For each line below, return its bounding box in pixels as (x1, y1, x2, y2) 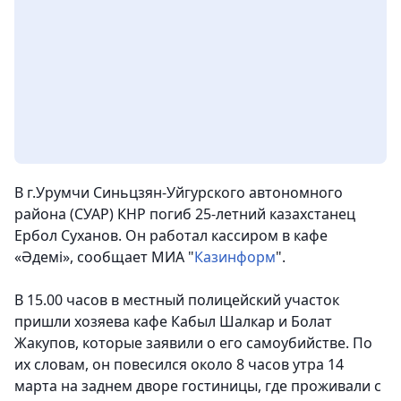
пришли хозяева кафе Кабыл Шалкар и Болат (14, 311, 332, 332)
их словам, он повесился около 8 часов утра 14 (14, 354, 344, 375)
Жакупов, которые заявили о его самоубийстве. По (14, 333, 372, 354)
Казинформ (194, 247, 276, 268)
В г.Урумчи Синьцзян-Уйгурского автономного (14, 183, 343, 203)
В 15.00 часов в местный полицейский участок (14, 290, 339, 311)
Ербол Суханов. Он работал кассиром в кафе (14, 226, 328, 246)
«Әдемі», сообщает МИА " (14, 247, 194, 268)
